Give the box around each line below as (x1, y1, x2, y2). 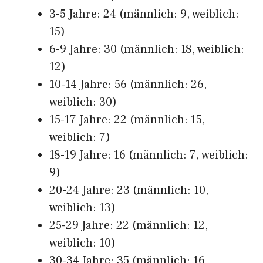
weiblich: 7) (49, 130, 110, 145)
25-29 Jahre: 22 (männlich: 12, (49, 218, 208, 233)
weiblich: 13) (49, 200, 116, 215)
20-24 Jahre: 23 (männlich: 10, (49, 183, 208, 198)
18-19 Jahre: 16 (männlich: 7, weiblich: (49, 147, 248, 163)
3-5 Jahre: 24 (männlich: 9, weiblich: (49, 6, 239, 22)
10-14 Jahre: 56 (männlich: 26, (49, 77, 207, 92)
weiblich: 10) (49, 235, 116, 251)
